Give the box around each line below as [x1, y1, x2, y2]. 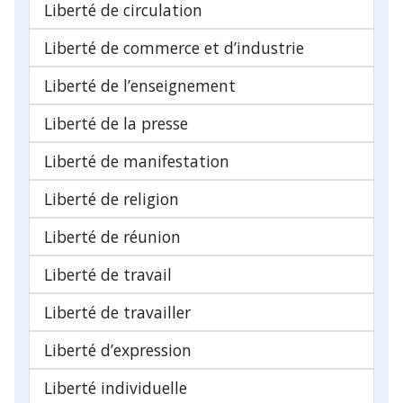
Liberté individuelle [44, 376, 187, 399]
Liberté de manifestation [44, 149, 229, 172]
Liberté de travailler [44, 300, 191, 323]
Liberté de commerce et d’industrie [44, 36, 304, 58]
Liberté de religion [44, 187, 179, 210]
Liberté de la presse [44, 112, 188, 134]
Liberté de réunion [44, 225, 181, 247]
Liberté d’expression [44, 338, 192, 361]
